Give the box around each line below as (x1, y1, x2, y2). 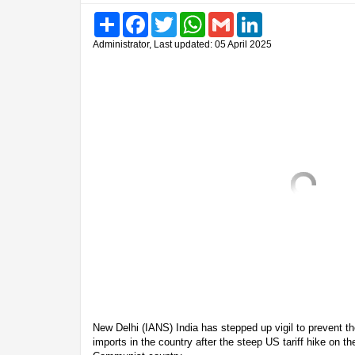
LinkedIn (262, 11, 301, 24)
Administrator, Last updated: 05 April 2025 (93, 38, 272, 50)
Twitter (177, 11, 207, 24)
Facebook (148, 11, 193, 24)
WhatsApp (205, 11, 253, 24)
